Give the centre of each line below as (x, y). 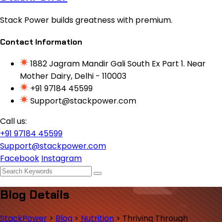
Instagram (61, 159)
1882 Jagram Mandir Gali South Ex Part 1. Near (118, 64)
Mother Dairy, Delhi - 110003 (73, 76)
